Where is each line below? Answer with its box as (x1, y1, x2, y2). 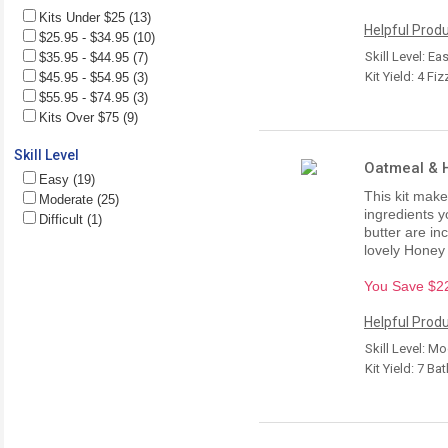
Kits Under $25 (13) (39, 9, 151, 25)
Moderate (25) (39, 191, 119, 207)
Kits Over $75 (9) (39, 109, 138, 125)
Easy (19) (39, 171, 95, 187)
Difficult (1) (39, 211, 102, 227)
